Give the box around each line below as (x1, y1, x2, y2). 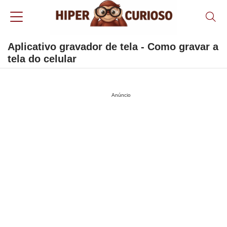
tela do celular (8, 53, 77, 64)
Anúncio (111, 92, 131, 98)
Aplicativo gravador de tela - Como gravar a (8, 41, 218, 52)
